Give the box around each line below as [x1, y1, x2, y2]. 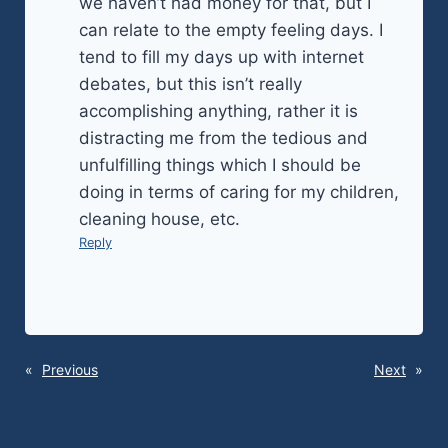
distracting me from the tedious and [79, 128, 368, 148]
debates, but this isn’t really [79, 74, 302, 94]
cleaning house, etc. [79, 209, 240, 229]
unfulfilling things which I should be [79, 155, 361, 175]
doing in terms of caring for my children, [79, 182, 399, 202]
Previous [42, 361, 98, 378]
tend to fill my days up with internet [79, 47, 364, 67]
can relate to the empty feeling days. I [79, 20, 383, 40]
